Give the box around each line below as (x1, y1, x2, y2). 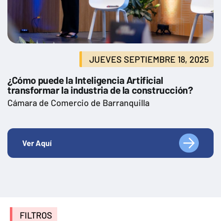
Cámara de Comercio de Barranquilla (7, 97, 149, 108)
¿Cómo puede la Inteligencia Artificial (7, 74, 163, 86)
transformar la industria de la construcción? (7, 83, 193, 96)
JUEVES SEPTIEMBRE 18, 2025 (89, 53, 209, 65)
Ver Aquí (22, 138, 52, 147)
